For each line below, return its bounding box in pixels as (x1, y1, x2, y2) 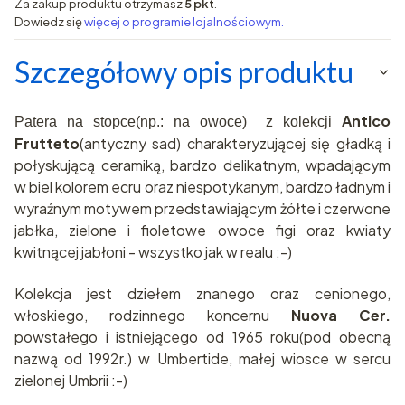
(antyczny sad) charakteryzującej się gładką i (80, 134, 391, 153)
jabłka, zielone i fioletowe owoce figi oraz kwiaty (14, 221, 391, 240)
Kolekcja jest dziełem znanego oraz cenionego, (14, 284, 391, 303)
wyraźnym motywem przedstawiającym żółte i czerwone (14, 199, 391, 218)
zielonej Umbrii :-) (14, 371, 127, 390)
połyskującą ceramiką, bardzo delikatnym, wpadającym (14, 155, 391, 174)
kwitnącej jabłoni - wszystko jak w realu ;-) (14, 242, 292, 261)
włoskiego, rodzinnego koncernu (14, 306, 291, 325)
